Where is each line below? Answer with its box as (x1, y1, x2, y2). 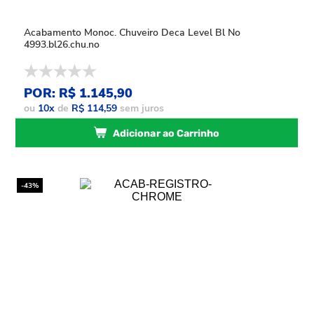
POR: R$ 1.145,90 (24, 85, 133, 102)
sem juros (117, 102, 165, 115)
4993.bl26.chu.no (24, 38, 100, 51)
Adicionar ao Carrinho (113, 127, 220, 140)
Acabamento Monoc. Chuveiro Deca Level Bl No (24, 26, 241, 39)
